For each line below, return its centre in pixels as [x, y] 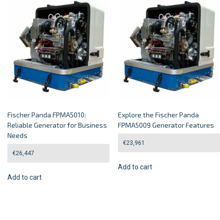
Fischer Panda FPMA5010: [47, 115]
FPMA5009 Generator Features [166, 125]
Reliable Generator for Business [57, 125]
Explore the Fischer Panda [159, 115]
